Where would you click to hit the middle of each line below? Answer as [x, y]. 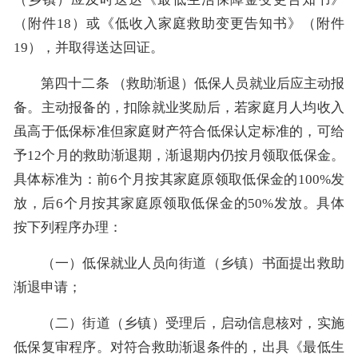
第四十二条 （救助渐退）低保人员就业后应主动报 [179, 83]
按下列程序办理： [68, 227]
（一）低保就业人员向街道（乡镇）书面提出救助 [179, 263]
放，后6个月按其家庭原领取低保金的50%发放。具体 [179, 203]
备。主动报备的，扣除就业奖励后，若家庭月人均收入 [179, 107]
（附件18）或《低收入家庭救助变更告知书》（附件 [179, 23]
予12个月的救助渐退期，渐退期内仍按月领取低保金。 [179, 155]
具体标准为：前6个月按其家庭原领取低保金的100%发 [179, 179]
